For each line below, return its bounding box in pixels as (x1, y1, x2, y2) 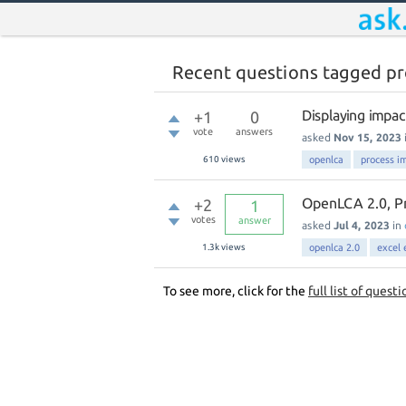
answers (236, 126, 273, 137)
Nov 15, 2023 (333, 131, 401, 143)
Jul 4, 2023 (333, 219, 390, 231)
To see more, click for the (163, 284, 308, 298)
